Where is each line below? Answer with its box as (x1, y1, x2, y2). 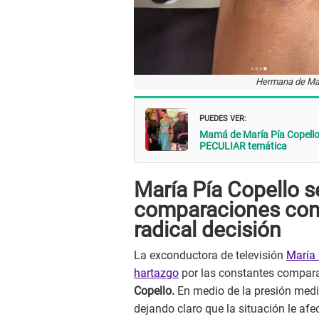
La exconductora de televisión (134, 249, 286, 263)
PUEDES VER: (199, 110, 246, 125)
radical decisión (134, 217, 281, 243)
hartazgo (134, 266, 179, 281)
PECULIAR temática (199, 140, 287, 152)
